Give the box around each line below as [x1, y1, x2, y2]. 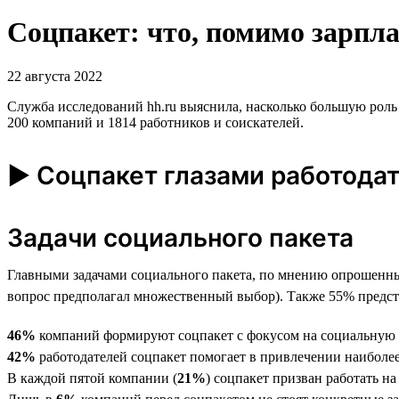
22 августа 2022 [7, 68, 102, 84]
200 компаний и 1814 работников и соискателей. [7, 114, 304, 130]
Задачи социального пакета [7, 222, 354, 253]
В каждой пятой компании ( [7, 370, 177, 386]
